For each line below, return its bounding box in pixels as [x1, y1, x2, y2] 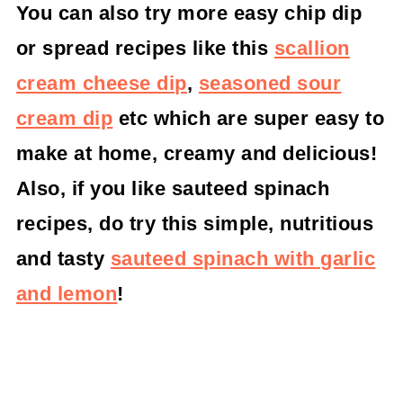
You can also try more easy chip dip [15, 2, 363, 24]
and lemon [15, 282, 118, 305]
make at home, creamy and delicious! [15, 142, 378, 165]
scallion [273, 37, 350, 59]
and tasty [15, 247, 111, 270]
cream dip [15, 107, 113, 130]
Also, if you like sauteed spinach [15, 177, 330, 200]
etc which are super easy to [112, 107, 385, 130]
